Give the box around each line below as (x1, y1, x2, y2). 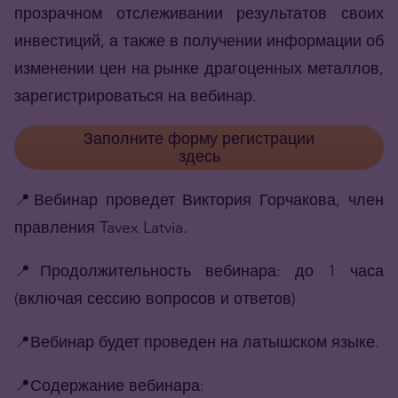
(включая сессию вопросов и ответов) (14, 288, 296, 309)
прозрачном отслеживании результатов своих (14, 3, 384, 24)
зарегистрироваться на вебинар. (14, 85, 257, 107)
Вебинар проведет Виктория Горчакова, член (33, 189, 385, 211)
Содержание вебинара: (30, 375, 204, 396)
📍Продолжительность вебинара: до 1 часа (14, 260, 384, 282)
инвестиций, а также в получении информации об (14, 30, 384, 52)
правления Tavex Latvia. (14, 217, 187, 238)
